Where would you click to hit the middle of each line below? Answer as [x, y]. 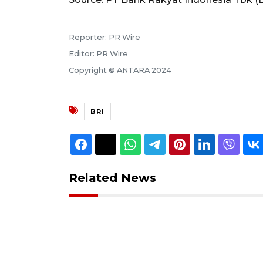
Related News [112, 178]
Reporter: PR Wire [104, 37]
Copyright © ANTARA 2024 [120, 70]
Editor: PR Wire [98, 53]
